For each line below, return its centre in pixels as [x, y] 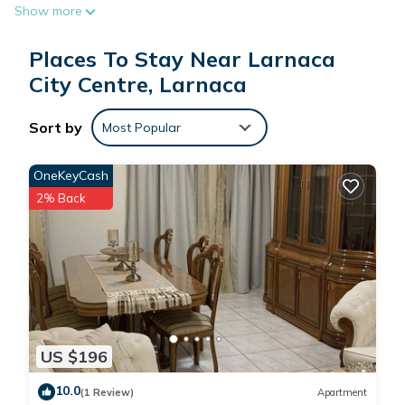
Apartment [342, 392]
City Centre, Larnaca [138, 84]
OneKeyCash [71, 175]
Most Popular [141, 127]
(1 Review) [107, 392]
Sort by [56, 127]
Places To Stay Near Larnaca [182, 59]
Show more [48, 11]
